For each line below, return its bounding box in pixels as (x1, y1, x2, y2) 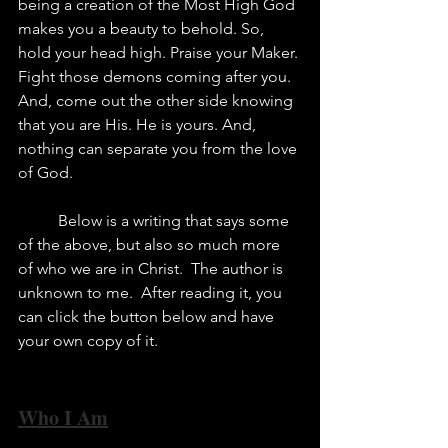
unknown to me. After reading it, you (18, 282, 286, 302)
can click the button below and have (18, 306, 278, 326)
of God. (73, 162, 98, 182)
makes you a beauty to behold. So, (18, 18, 268, 38)
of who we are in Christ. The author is (18, 258, 287, 278)
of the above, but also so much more (18, 234, 284, 254)
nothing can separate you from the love (18, 138, 301, 158)
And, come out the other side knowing (18, 90, 297, 110)
